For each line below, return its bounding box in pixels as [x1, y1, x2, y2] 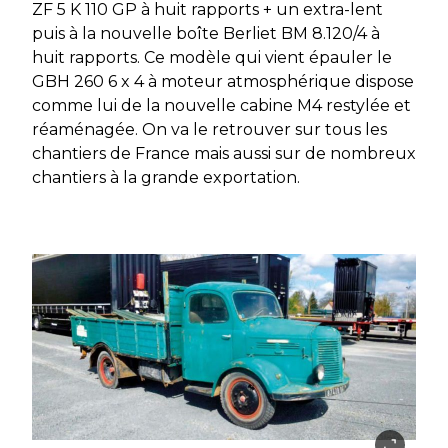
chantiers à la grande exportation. [32, 168, 300, 188]
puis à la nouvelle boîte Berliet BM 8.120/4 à [32, 24, 380, 44]
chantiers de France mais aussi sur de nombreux [32, 144, 416, 164]
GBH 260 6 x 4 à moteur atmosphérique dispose [32, 72, 414, 92]
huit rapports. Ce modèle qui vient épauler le [32, 48, 392, 68]
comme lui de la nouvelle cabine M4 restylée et [32, 96, 411, 116]
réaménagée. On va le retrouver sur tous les [32, 120, 387, 140]
